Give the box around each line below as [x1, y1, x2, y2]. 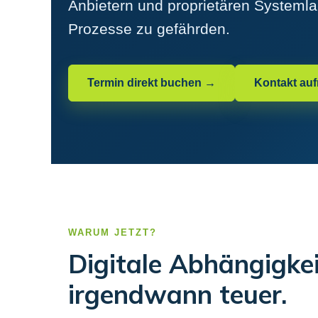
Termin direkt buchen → [87, 77, 216, 89]
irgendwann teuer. [68, 278, 287, 310]
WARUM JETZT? [68, 227, 157, 238]
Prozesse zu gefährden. [68, 21, 230, 37]
